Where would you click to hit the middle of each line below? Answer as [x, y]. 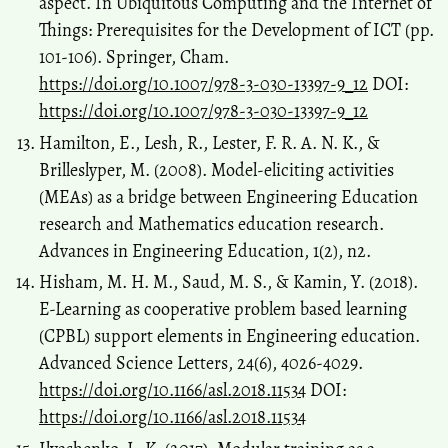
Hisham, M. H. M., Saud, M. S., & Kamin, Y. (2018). [228, 282]
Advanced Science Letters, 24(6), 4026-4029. [201, 363]
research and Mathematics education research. [211, 223]
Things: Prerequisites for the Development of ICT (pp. [236, 30]
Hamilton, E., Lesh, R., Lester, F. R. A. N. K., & [209, 142]
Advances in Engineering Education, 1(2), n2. [205, 250]
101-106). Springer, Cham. [134, 57]
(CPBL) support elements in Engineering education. [229, 336]
